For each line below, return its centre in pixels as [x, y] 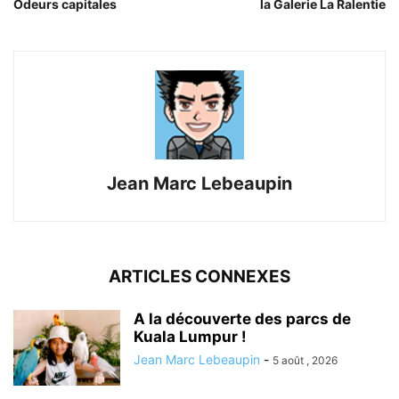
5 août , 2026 [305, 361]
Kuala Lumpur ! [190, 337]
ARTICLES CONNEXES [199, 277]
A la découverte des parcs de [242, 319]
